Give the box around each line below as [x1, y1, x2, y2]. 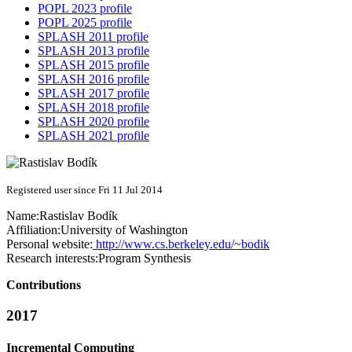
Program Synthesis [98, 251, 191, 266]
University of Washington [60, 223, 188, 237]
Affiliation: [6, 223, 60, 237]
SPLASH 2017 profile [38, 86, 149, 101]
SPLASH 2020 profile [38, 115, 149, 129]
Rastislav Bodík [39, 209, 118, 223]
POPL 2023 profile [38, 2, 132, 16]
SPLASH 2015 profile [38, 58, 149, 72]
